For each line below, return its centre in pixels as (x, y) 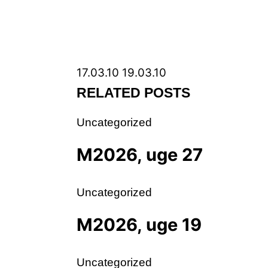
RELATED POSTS (133, 92)
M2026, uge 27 (140, 154)
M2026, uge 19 (139, 224)
